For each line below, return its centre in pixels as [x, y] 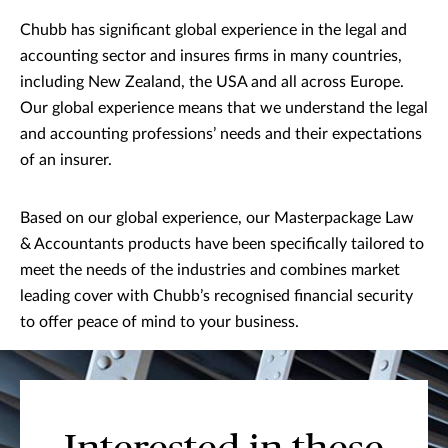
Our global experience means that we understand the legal [224, 107]
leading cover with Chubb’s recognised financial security [216, 295]
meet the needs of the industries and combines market [210, 269]
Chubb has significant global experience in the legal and [213, 29]
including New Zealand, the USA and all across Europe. [212, 81]
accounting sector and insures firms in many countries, [211, 55]
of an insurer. [66, 159]
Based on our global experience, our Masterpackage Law [217, 217]
